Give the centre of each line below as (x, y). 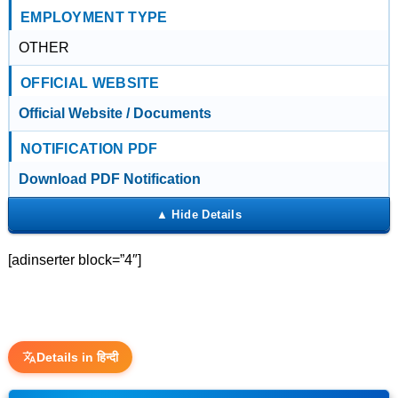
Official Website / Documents (115, 113)
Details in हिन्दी (77, 357)
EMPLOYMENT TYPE (94, 17)
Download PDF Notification (109, 179)
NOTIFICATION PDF (89, 149)
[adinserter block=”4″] (74, 260)
